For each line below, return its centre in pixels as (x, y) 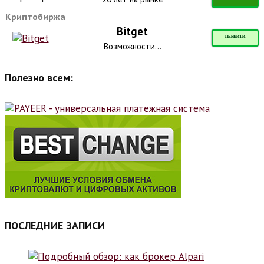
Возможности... (132, 46)
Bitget (132, 31)
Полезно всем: (39, 77)
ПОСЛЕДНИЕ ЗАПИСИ (55, 225)
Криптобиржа (35, 16)
